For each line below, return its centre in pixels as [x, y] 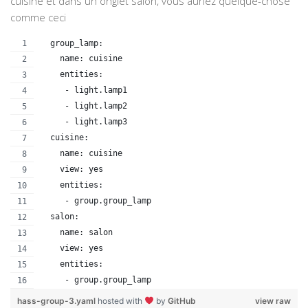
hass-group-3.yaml [57, 301]
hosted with [121, 301]
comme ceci [38, 18]
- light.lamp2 [84, 106]
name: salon [77, 233]
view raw [273, 301]
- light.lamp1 [84, 90]
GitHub [181, 301]
